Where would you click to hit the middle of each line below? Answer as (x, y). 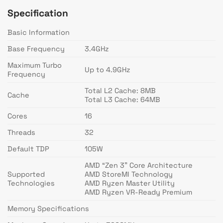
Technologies (31, 183)
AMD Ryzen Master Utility (130, 183)
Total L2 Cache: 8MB (120, 90)
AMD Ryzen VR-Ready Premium (139, 192)
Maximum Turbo (35, 65)
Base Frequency (36, 49)
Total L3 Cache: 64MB (123, 99)
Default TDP (28, 149)
